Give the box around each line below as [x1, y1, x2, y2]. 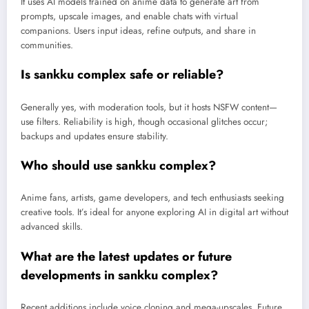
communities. [21, 39, 73, 52]
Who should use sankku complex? [21, 156, 216, 175]
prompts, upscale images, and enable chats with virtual [21, 10, 238, 23]
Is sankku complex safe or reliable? [21, 66, 223, 84]
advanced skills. [21, 220, 83, 234]
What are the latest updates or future [21, 247, 232, 266]
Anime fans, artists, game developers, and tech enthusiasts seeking [21, 191, 284, 205]
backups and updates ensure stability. [21, 129, 168, 143]
